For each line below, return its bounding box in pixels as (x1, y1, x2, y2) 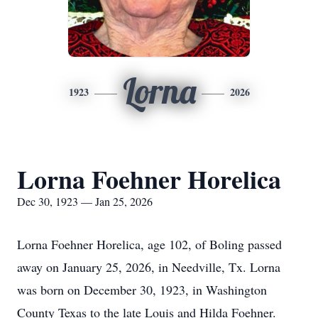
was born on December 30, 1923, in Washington (17, 281, 267, 298)
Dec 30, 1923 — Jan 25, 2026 (17, 194, 153, 209)
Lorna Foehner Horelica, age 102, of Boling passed (17, 236, 282, 253)
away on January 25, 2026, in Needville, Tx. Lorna (17, 258, 280, 275)
